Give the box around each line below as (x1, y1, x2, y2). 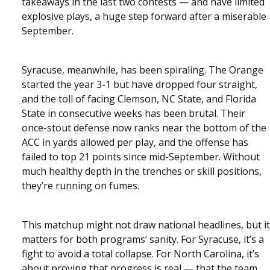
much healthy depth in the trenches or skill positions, (22, 164, 262, 178)
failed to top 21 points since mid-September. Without (22, 149, 260, 163)
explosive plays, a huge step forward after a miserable (22, 9, 266, 23)
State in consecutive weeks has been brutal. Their (22, 106, 245, 120)
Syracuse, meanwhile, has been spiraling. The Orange (22, 63, 263, 77)
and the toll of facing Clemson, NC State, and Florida (22, 92, 256, 105)
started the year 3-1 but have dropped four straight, (22, 77, 257, 91)
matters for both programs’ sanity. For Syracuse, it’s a (22, 232, 264, 246)
